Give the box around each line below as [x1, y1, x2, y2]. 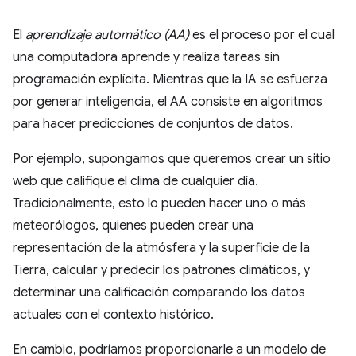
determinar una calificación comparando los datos [13, 284, 305, 300]
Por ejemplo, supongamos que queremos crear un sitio [13, 151, 331, 167]
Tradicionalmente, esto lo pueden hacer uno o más [13, 195, 306, 211]
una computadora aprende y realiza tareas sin [13, 49, 280, 65]
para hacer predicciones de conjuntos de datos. [13, 116, 293, 132]
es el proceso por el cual [189, 27, 335, 43]
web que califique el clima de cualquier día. [13, 173, 258, 189]
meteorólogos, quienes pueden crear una [13, 218, 253, 234]
